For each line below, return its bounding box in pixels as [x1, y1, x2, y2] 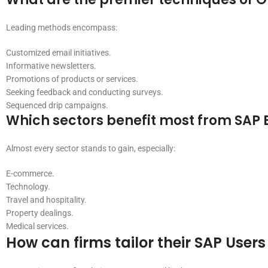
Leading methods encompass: [6, 23, 117, 32]
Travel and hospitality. [6, 195, 87, 205]
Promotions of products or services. [6, 74, 138, 84]
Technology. [6, 182, 50, 191]
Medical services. [6, 221, 69, 231]
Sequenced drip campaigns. [6, 100, 108, 110]
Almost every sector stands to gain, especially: [6, 144, 175, 153]
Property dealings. [6, 208, 74, 218]
